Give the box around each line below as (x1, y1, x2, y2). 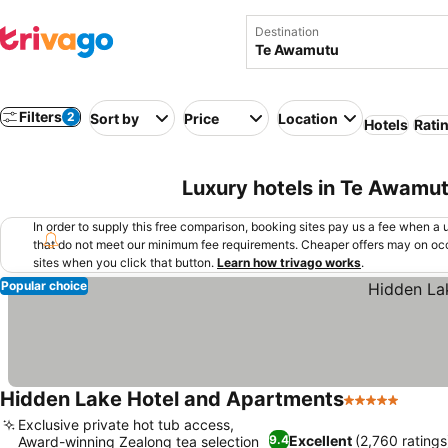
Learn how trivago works (217, 255, 361, 270)
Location (278, 109, 338, 127)
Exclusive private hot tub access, (18, 416, 234, 433)
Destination (255, 24, 319, 39)
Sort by (90, 109, 139, 127)
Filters (19, 108, 62, 125)
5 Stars (343, 400, 397, 420)
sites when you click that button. (33, 255, 214, 270)
